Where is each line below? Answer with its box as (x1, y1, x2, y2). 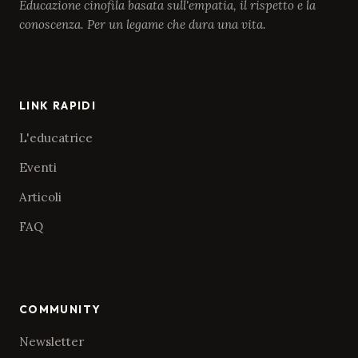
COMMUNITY (19, 301, 101, 316)
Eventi (19, 159, 57, 175)
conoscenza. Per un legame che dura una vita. (19, 17, 266, 33)
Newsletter (19, 333, 84, 349)
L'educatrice (19, 129, 93, 145)
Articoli (19, 189, 62, 205)
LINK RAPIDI (19, 97, 96, 113)
